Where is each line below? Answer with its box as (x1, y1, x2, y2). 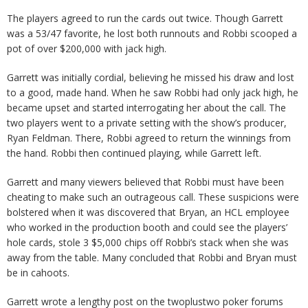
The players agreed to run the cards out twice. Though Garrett (7, 12, 283, 25)
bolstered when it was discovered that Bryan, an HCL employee (7, 206, 289, 219)
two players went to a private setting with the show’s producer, (7, 116, 287, 129)
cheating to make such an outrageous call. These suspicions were (7, 190, 299, 203)
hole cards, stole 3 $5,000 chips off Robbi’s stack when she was (7, 236, 289, 249)
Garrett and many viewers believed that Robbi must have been (7, 175, 284, 188)
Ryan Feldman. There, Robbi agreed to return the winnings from (7, 131, 291, 144)
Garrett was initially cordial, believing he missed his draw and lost (7, 71, 294, 84)
